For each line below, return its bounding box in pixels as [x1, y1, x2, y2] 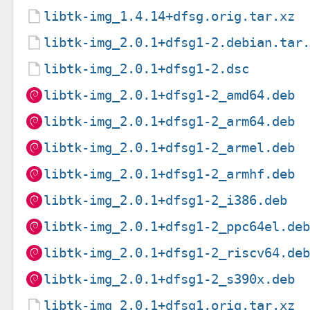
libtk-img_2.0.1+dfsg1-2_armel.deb [44, 139, 295, 156]
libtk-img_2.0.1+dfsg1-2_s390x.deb [44, 271, 295, 287]
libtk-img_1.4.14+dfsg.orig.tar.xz [44, 8, 295, 24]
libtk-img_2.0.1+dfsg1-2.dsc [44, 60, 250, 77]
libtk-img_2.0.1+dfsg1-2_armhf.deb [44, 165, 295, 182]
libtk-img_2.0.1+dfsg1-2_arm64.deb [44, 113, 295, 129]
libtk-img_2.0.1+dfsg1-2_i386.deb [44, 192, 288, 208]
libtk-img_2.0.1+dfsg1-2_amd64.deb [44, 86, 295, 103]
